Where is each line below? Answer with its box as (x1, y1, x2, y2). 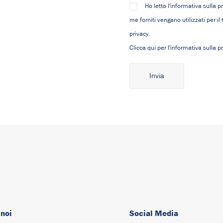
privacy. (129, 31, 150, 37)
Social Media (129, 209, 178, 218)
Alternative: (129, 92, 162, 99)
